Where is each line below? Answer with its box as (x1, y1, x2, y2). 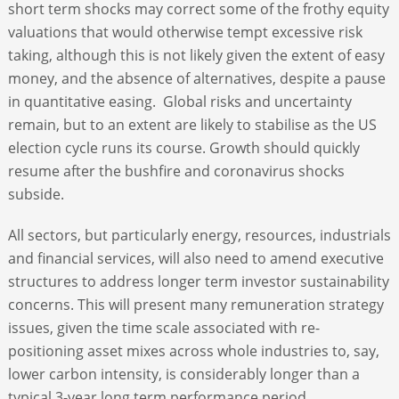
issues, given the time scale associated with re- (7, 317, 320, 338)
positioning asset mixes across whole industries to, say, (7, 340, 379, 361)
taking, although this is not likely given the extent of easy (7, 45, 385, 65)
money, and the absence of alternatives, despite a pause (7, 68, 386, 88)
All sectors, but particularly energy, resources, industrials (7, 224, 391, 245)
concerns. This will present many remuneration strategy (7, 294, 384, 314)
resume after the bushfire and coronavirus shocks (7, 160, 345, 181)
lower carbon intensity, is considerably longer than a (7, 363, 360, 384)
